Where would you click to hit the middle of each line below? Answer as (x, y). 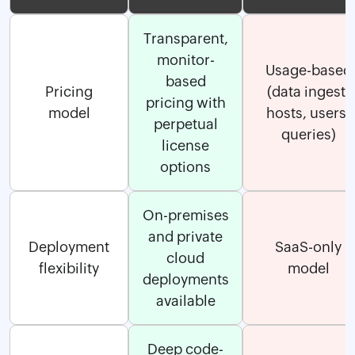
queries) (308, 134)
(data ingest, (308, 91)
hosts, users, (308, 113)
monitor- (185, 59)
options (185, 166)
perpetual (185, 124)
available (185, 300)
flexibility (69, 268)
